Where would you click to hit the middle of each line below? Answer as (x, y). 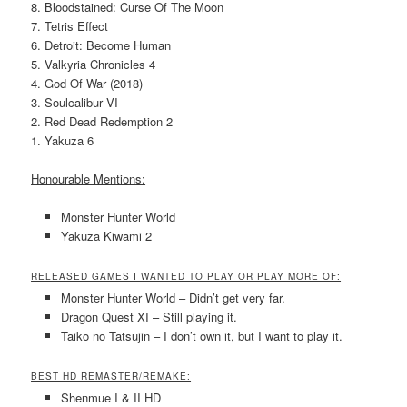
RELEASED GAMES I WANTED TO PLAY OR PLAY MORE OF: (186, 277)
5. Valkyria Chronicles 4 (94, 64)
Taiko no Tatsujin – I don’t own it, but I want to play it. (201, 336)
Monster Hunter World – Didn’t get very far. (173, 298)
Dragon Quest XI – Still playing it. (149, 317)
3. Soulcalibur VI (75, 102)
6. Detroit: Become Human (101, 45)
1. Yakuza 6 (63, 140)
